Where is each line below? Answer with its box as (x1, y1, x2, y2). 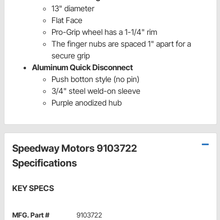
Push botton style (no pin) (52, 74, 139, 84)
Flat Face (52, 15, 84, 26)
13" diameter (52, 3, 94, 14)
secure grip (52, 51, 90, 61)
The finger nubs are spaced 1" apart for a (52, 39, 191, 49)
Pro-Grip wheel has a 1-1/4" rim (52, 27, 157, 37)
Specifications (12, 157, 77, 169)
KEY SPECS (12, 183, 54, 193)
